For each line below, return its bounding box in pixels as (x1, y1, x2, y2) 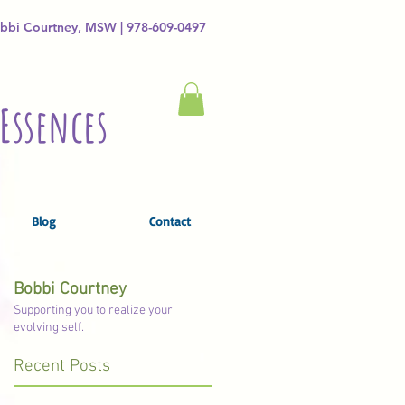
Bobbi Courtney (14, 279, 127, 300)
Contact (148, 213, 191, 229)
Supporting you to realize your (14, 303, 173, 318)
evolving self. (14, 320, 84, 335)
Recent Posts (14, 356, 110, 377)
